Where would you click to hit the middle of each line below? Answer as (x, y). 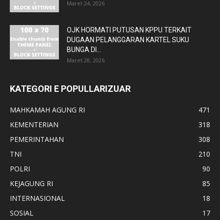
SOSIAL (22, 213)
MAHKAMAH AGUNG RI (47, 110)
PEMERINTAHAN (37, 139)
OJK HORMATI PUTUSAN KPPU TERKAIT (129, 30)
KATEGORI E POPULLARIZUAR (70, 88)
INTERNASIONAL (37, 198)
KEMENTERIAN (34, 124)
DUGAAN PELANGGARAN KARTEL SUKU (128, 40)
